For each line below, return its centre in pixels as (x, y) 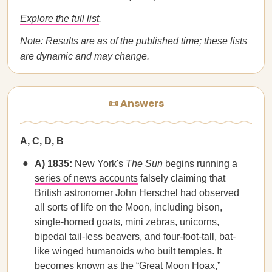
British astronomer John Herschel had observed (137, 193)
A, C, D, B (42, 141)
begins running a (200, 164)
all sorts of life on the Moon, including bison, (128, 207)
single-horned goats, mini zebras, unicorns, (127, 222)
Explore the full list (59, 19)
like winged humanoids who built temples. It (128, 251)
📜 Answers (136, 104)
